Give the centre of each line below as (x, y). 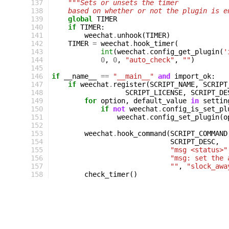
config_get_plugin (185, 52)
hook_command (142, 133)
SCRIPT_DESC (193, 142)
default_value (160, 101)
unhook (129, 35)
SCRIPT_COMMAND (199, 133)
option (113, 101)
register (129, 84)
